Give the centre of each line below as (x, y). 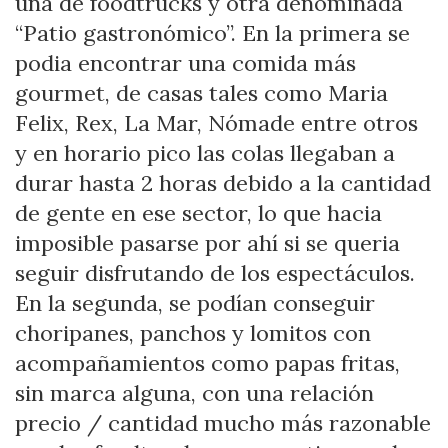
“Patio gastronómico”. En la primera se (212, 33)
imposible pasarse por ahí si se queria (207, 243)
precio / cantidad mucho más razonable (223, 423)
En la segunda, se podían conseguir (195, 303)
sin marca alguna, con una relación (194, 393)
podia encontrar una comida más (185, 63)
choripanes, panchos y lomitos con (193, 333)
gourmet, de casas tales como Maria (201, 93)
